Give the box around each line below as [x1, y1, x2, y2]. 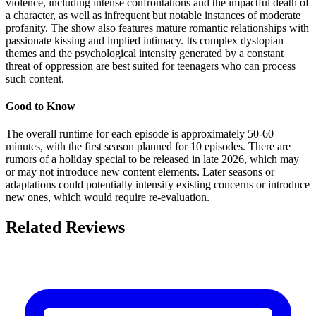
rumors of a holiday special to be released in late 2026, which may [6, 153, 299, 166]
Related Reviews [6, 218, 125, 237]
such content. [6, 72, 64, 85]
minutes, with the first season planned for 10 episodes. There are [6, 140, 291, 153]
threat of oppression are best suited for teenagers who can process [6, 59, 296, 72]
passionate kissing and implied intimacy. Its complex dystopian [6, 34, 284, 47]
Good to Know [6, 100, 75, 113]
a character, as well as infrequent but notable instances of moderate [6, 8, 300, 21]
